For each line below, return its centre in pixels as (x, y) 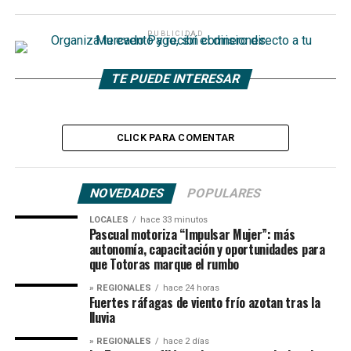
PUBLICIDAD (175, 34)
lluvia (102, 317)
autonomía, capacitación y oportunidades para (207, 249)
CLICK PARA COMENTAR (175, 138)
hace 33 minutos (174, 220)
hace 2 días (186, 341)
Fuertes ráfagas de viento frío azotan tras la (204, 302)
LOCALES (109, 220)
